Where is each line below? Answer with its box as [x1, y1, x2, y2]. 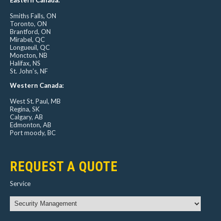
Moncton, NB [10, 51, 48, 59]
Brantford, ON [10, 27, 51, 36]
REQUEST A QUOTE [10, 158, 118, 175]
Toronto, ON [10, 19, 47, 28]
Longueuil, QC [10, 43, 50, 51]
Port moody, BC [10, 128, 56, 137]
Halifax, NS [10, 59, 41, 67]
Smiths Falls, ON [10, 11, 57, 20]
